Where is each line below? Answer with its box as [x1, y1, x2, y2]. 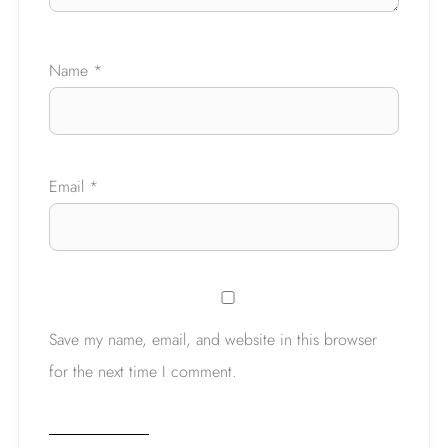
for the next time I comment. [49, 359, 237, 383]
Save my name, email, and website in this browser [49, 327, 377, 351]
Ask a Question [38, 21, 144, 46]
